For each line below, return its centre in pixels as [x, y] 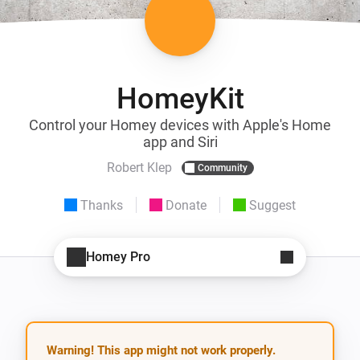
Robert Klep [139, 168]
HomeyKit [180, 98]
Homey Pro [118, 257]
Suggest [272, 205]
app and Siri [180, 141]
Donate [186, 205]
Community [222, 168]
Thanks [102, 205]
